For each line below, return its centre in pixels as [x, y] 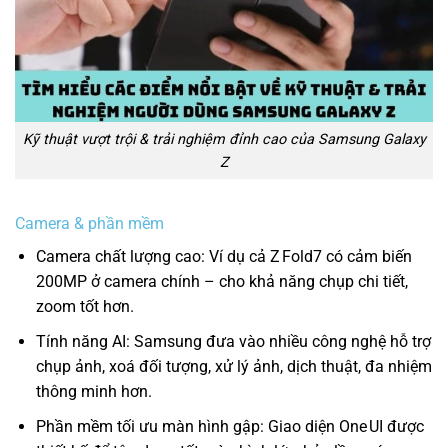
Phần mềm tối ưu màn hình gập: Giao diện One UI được [229, 426]
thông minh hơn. [93, 391]
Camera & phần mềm [89, 224]
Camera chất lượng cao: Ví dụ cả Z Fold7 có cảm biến [223, 257]
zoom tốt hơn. [84, 307]
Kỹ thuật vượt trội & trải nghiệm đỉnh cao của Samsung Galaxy [224, 139]
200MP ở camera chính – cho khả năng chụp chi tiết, [221, 282]
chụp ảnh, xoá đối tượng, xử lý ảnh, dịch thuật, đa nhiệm [233, 366]
